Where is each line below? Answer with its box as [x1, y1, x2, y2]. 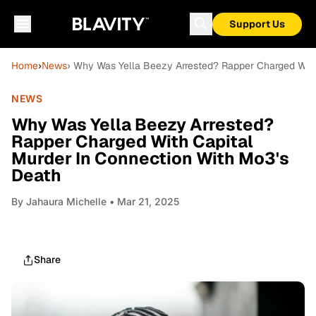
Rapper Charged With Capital [11, 130, 253, 152]
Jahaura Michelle [26, 195, 107, 207]
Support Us [229, 18, 285, 30]
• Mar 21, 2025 [107, 195, 179, 207]
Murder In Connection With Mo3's [11, 147, 289, 169]
